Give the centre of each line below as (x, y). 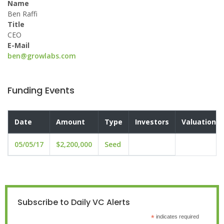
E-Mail (18, 45)
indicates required (176, 216)
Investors (152, 122)
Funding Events (41, 90)
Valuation (199, 122)
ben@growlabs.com (42, 56)
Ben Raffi (22, 14)
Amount (70, 122)
